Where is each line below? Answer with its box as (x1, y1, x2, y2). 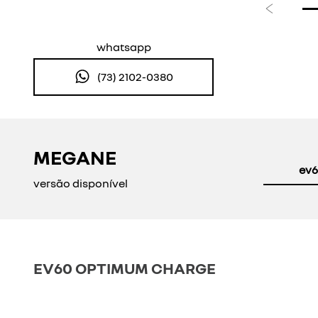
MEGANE (33, 146, 116, 170)
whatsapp (96, 39, 151, 54)
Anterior (268, 9, 313, 24)
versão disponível (33, 176, 128, 191)
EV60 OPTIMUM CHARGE (33, 258, 216, 278)
